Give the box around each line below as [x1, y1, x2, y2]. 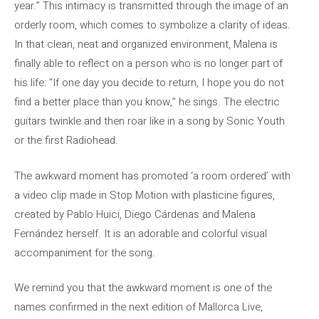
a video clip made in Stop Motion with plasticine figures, [14, 187, 275, 203]
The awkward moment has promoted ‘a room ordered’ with [14, 167, 291, 184]
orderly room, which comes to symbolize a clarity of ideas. [14, 17, 291, 33]
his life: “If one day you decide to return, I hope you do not [14, 75, 284, 90]
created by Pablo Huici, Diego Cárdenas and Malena [14, 206, 256, 222]
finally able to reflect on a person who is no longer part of [14, 56, 283, 71]
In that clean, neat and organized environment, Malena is [14, 36, 278, 52]
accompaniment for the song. [14, 244, 155, 261]
